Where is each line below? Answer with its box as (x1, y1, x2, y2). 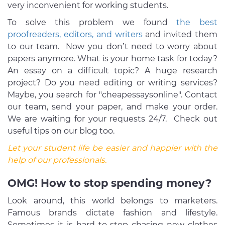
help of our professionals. (8, 155, 106, 165)
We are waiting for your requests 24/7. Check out (8, 114, 217, 124)
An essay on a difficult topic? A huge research (8, 65, 217, 75)
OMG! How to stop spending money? (8, 176, 211, 189)
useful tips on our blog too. (8, 126, 117, 136)
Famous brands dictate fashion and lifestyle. (8, 207, 217, 217)
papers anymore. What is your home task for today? (8, 53, 217, 63)
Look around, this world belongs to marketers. (8, 195, 217, 205)
